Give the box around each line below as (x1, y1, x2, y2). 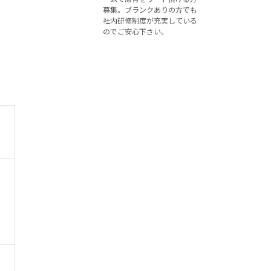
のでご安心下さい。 (103, 26, 166, 37)
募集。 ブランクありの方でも (103, 4, 197, 15)
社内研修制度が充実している (103, 15, 197, 26)
